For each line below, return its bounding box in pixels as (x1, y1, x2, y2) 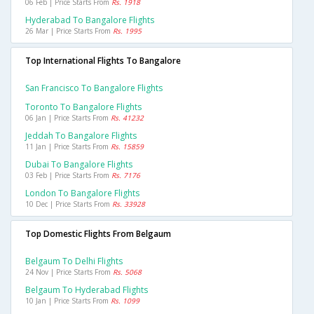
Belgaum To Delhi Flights (25, 255, 123, 268)
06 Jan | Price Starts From (25, 113, 111, 123)
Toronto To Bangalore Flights (25, 101, 142, 114)
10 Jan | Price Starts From (25, 296, 111, 306)
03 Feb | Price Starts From (25, 170, 111, 181)
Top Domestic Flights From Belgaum (25, 228, 171, 240)
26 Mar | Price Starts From (25, 26, 113, 36)
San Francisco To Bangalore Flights (25, 82, 163, 95)
